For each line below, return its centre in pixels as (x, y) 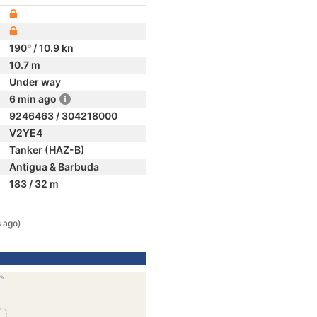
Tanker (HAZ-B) (47, 150)
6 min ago (33, 99)
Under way (35, 82)
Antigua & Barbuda (54, 167)
